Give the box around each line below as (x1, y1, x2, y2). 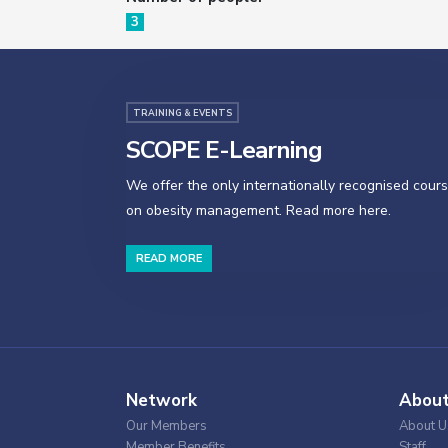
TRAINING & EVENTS (133, 107, 232, 119)
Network (126, 389, 197, 412)
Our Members (126, 417, 207, 435)
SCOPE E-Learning (126, 134, 322, 166)
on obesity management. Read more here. (126, 201, 391, 220)
